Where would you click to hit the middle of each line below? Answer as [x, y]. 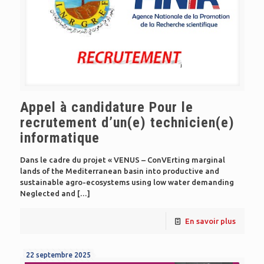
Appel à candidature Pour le [106, 107]
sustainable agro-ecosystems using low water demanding [127, 182]
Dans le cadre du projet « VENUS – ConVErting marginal [122, 159]
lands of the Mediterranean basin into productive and [119, 171]
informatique [60, 138]
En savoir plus [210, 221]
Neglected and [47, 193]
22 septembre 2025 [58, 255]
